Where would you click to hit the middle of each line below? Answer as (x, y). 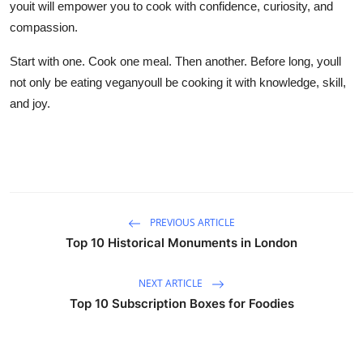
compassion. (44, 27)
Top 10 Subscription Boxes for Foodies (181, 303)
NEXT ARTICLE (172, 283)
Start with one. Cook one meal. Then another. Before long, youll (175, 61)
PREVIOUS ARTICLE (191, 222)
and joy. (30, 103)
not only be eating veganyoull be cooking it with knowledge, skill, (178, 82)
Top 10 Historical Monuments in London (181, 242)
